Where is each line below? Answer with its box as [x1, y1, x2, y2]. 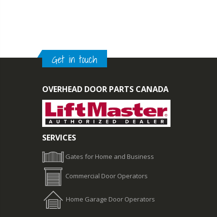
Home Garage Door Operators [66, 194, 155, 203]
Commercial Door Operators [65, 171, 148, 180]
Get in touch [52, 51, 97, 67]
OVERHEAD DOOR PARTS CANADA [42, 83, 169, 94]
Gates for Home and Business [64, 152, 154, 161]
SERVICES [42, 132, 76, 143]
